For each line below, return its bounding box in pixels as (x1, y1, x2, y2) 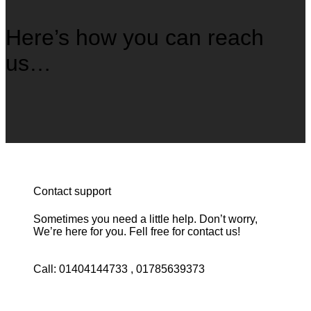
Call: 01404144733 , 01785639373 (33, 262, 205, 275)
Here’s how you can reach (6, 24, 264, 50)
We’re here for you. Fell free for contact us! (33, 225, 240, 237)
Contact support (33, 185, 111, 198)
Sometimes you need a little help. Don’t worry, (33, 212, 258, 225)
